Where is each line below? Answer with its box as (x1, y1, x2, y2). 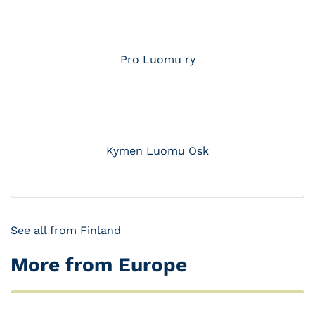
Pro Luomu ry (120, 53, 195, 67)
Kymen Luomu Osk (106, 144, 209, 158)
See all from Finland (11, 224, 121, 238)
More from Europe (11, 253, 187, 277)
